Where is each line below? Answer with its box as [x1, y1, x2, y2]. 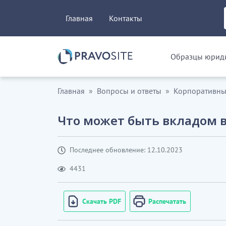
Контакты [109, 13, 142, 23]
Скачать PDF [82, 196, 121, 206]
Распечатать [148, 196, 186, 206]
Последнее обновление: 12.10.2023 [70, 145, 183, 154]
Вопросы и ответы [97, 86, 161, 96]
